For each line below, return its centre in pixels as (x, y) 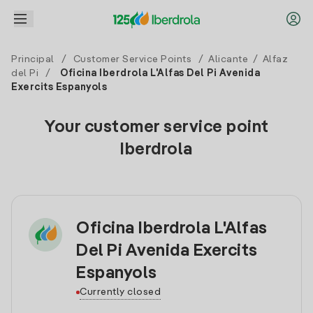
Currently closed (120, 292)
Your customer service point (156, 128)
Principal (33, 59)
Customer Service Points (132, 59)
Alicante (228, 59)
